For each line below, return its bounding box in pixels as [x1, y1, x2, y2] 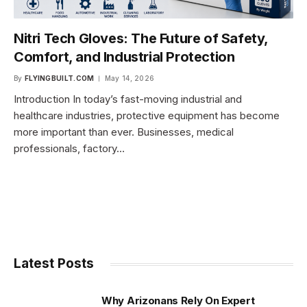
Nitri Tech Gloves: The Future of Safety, [14, 30, 269, 47]
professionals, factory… [14, 142, 125, 156]
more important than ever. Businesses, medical [14, 125, 234, 139]
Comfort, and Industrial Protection [14, 49, 235, 66]
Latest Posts [14, 256, 94, 272]
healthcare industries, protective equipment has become [14, 109, 280, 123]
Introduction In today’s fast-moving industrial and [14, 93, 242, 106]
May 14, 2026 [104, 74, 155, 83]
